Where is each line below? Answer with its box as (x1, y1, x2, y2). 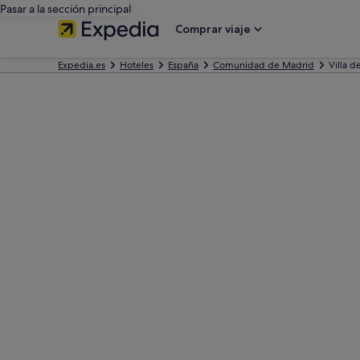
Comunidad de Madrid (213, 59, 314, 72)
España (168, 59, 198, 72)
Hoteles (120, 59, 153, 72)
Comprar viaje (175, 22, 251, 36)
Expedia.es (58, 59, 105, 72)
